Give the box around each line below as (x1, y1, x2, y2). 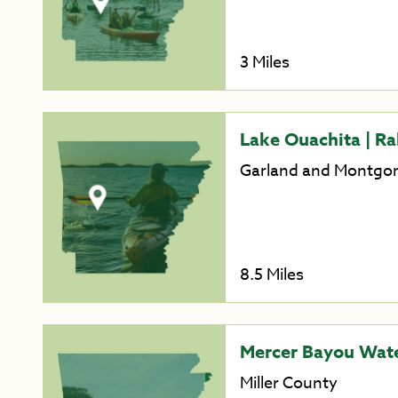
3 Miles (239, 51, 290, 76)
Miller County (239, 370, 338, 395)
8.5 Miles (239, 262, 304, 287)
